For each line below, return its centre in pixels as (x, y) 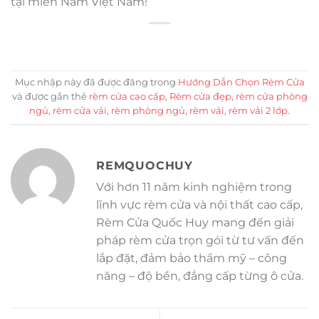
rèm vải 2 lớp (258, 111)
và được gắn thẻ (50, 97)
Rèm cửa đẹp (200, 97)
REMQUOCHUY (145, 166)
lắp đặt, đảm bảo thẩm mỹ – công (192, 258)
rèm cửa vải (80, 111)
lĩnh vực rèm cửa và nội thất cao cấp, (199, 205)
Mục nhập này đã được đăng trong (96, 83)
